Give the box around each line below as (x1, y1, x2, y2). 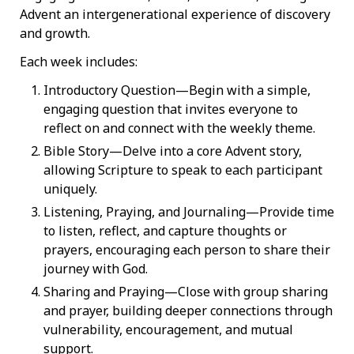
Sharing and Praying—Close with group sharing (43, 283, 328, 301)
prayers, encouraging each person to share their (43, 241, 330, 259)
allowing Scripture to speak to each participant (43, 161, 322, 179)
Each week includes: (20, 53, 137, 70)
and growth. (20, 24, 93, 42)
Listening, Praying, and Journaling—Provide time (43, 203, 334, 221)
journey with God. (43, 260, 148, 278)
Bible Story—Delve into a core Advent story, (43, 142, 302, 160)
